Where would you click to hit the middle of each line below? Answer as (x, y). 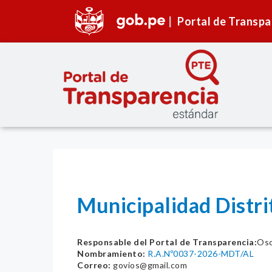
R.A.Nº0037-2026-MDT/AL (201, 254)
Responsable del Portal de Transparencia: (167, 242)
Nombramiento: (111, 254)
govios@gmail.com (149, 265)
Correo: (94, 265)
